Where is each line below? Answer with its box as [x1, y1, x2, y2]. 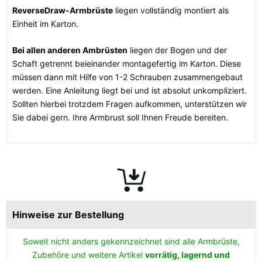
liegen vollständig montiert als [113, 5, 229, 16]
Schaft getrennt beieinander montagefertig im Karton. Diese [12, 58, 241, 69]
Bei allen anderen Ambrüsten [12, 45, 127, 56]
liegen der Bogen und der [127, 45, 227, 56]
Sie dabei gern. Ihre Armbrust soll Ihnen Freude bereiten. [12, 112, 228, 123]
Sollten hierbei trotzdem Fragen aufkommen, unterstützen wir [12, 99, 247, 109]
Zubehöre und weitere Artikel [32, 250, 145, 260]
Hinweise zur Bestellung [12, 209, 124, 221]
